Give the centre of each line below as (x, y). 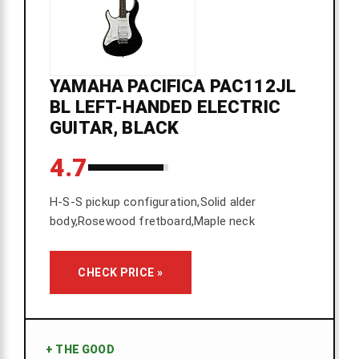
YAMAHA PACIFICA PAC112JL (173, 87)
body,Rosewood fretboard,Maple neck (152, 222)
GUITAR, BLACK (115, 128)
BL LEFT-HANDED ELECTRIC (165, 107)
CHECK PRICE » (121, 273)
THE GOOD (84, 350)
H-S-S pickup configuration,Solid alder (153, 202)
